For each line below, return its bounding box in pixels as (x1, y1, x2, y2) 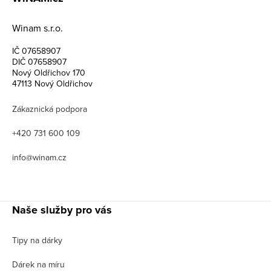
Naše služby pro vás (12, 202, 112, 218)
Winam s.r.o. (12, 21, 63, 34)
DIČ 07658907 (12, 56, 67, 68)
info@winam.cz (12, 151, 67, 163)
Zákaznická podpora (12, 103, 87, 115)
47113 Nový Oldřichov (12, 77, 93, 90)
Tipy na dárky (12, 234, 62, 246)
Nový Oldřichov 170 (12, 67, 85, 79)
